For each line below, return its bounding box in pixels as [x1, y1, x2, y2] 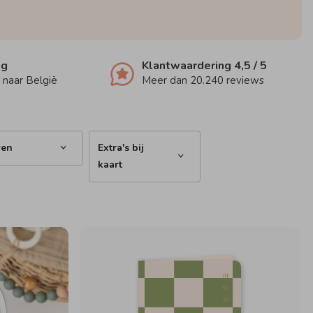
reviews [223, 73, 264, 87]
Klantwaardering [141, 58, 234, 73]
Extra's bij [98, 141, 144, 154]
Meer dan [141, 73, 190, 87]
